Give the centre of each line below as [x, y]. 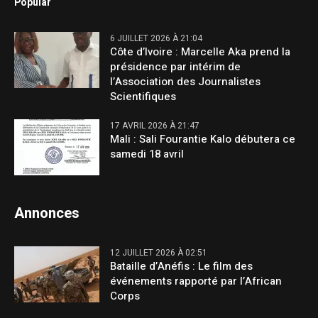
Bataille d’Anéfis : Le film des [182, 266]
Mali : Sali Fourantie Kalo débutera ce [203, 139]
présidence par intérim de [176, 66]
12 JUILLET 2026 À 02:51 [159, 252]
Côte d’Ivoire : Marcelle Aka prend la [201, 51]
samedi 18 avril [147, 154]
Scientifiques [143, 96]
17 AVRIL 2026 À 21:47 [155, 125]
